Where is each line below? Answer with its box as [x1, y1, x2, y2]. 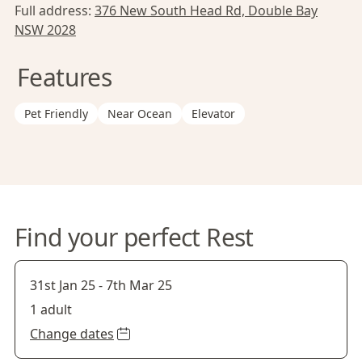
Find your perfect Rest [15, 221, 254, 254]
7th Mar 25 [106, 276, 172, 294]
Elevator [192, 106, 235, 121]
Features [17, 61, 112, 94]
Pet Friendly [24, 106, 88, 121]
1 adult [30, 301, 72, 318]
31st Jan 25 [30, 276, 95, 294]
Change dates [30, 325, 114, 343]
